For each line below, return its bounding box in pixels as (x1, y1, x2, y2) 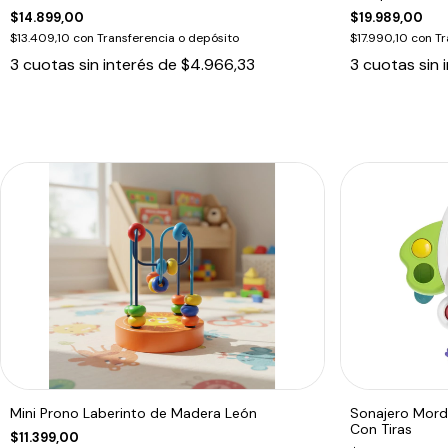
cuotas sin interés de (23, 53, 181, 75)
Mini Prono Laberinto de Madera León (10, 403, 257, 422)
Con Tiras (349, 419, 412, 438)
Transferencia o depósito (97, 29, 239, 46)
